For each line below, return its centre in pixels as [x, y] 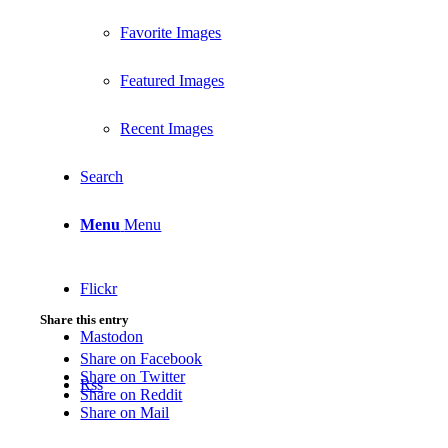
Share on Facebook [141, 359]
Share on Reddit [131, 395]
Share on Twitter [133, 377]
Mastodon [112, 336]
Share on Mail [125, 413]
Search [102, 176]
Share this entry [85, 320]
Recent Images [167, 128]
